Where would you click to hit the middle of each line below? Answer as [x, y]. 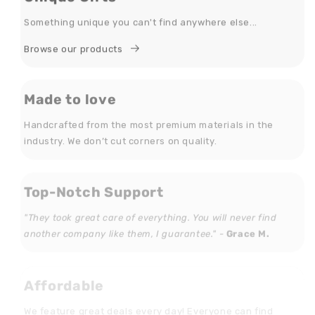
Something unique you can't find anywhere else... [141, 17]
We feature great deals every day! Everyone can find [149, 297]
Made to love [70, 92]
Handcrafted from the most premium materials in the [149, 117]
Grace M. [248, 224]
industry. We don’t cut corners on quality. [121, 134]
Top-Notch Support [94, 182]
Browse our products [73, 44]
